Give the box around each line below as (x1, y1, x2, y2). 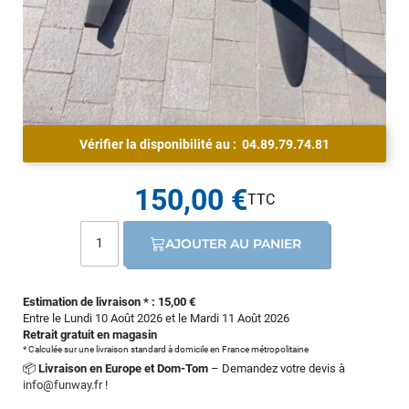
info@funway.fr (23, 377, 102, 392)
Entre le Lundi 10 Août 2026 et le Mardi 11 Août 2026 (23, 310, 289, 325)
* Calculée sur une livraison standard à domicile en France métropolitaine (23, 343, 309, 354)
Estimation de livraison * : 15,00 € (23, 294, 195, 309)
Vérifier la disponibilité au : (79, 136, 242, 152)
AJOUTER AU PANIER (165, 235, 302, 252)
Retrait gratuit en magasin (23, 327, 157, 341)
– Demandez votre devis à (208, 361, 345, 375)
